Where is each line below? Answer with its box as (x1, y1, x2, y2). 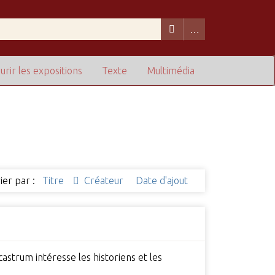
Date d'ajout (136, 175, 188, 187)
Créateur (84, 175, 126, 187)
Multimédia (147, 65, 195, 77)
